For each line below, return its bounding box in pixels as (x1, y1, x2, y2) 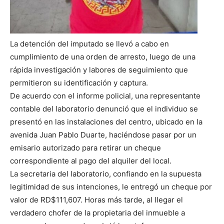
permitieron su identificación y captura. (10, 78, 148, 88)
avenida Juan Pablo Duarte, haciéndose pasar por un (10, 130, 196, 140)
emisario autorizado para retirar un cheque (10, 143, 161, 153)
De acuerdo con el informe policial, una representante (10, 91, 200, 101)
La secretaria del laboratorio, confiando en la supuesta (10, 169, 201, 179)
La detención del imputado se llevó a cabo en (10, 39, 169, 49)
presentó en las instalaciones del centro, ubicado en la (10, 117, 202, 127)
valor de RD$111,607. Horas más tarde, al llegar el (10, 195, 183, 205)
